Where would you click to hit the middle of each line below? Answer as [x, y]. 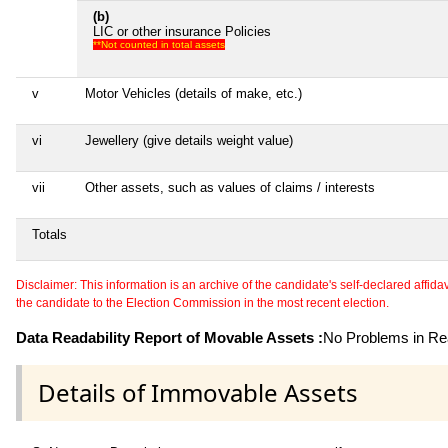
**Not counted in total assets [159, 44]
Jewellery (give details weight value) [189, 140]
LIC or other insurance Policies [182, 31]
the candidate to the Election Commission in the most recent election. [202, 302]
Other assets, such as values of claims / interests [230, 187]
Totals [49, 234]
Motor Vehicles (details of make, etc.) [193, 93]
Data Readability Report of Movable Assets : [169, 337]
